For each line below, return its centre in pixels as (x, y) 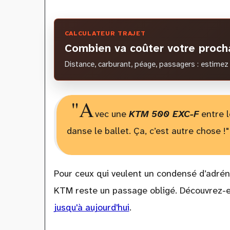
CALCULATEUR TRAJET (105, 34)
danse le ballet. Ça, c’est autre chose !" (148, 131)
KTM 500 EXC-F (164, 114)
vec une (112, 114)
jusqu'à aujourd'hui (91, 208)
